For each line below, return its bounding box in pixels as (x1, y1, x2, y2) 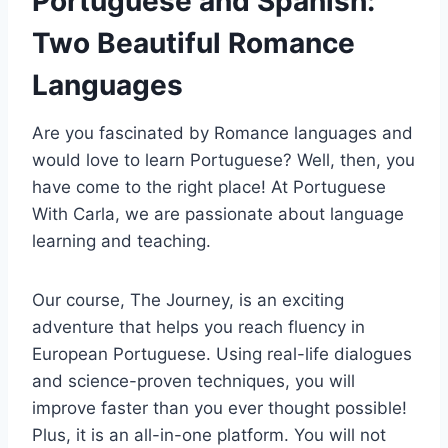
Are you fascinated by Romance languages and (32, 122, 413, 143)
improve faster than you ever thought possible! (32, 397, 407, 418)
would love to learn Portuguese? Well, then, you (32, 149, 415, 170)
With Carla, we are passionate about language (32, 203, 404, 224)
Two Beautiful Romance (32, 25, 355, 60)
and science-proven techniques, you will (32, 370, 355, 391)
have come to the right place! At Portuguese (32, 176, 386, 197)
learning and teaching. (32, 230, 211, 251)
